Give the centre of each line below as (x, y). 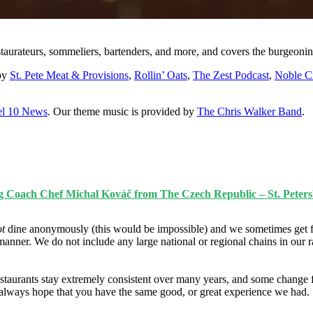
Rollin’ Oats (161, 75)
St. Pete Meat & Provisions (69, 75)
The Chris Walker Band (249, 111)
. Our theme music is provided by (122, 111)
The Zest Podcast (231, 75)
